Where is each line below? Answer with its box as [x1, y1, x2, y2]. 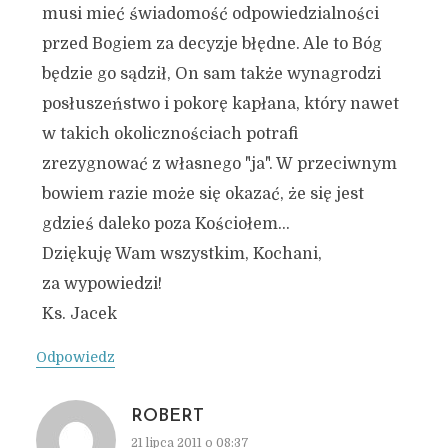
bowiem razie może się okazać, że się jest [41, 185, 364, 203]
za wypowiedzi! [41, 275, 162, 293]
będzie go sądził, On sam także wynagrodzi [41, 65, 381, 83]
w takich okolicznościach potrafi [41, 125, 298, 143]
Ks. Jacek [41, 305, 117, 323]
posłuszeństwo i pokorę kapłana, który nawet [41, 95, 399, 113]
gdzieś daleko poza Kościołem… [41, 215, 290, 233]
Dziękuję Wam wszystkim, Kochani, [41, 245, 322, 263]
